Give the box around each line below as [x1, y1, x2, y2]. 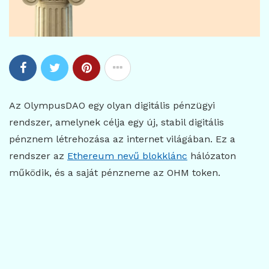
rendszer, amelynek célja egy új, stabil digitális [9, 116, 224, 128]
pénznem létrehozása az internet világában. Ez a [9, 133, 235, 145]
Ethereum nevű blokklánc [67, 150, 187, 162]
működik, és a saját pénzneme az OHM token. [9, 167, 220, 178]
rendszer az [9, 150, 67, 162]
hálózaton [187, 150, 236, 162]
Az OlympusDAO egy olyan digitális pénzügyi [9, 100, 215, 111]
